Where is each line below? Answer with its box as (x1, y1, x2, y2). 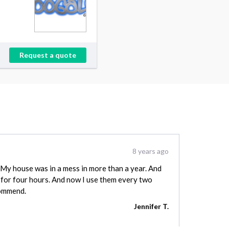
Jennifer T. (134, 202, 169, 211)
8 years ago (132, 147, 169, 156)
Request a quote (19, 51, 76, 60)
